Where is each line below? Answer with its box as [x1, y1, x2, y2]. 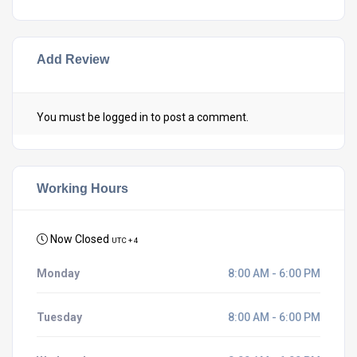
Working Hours [37, 181, 128, 195]
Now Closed [48, 233, 112, 245]
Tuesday [37, 311, 82, 324]
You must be [37, 111, 103, 124]
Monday [37, 267, 80, 280]
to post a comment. [148, 111, 249, 124]
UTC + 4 [112, 236, 139, 245]
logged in [103, 111, 148, 124]
